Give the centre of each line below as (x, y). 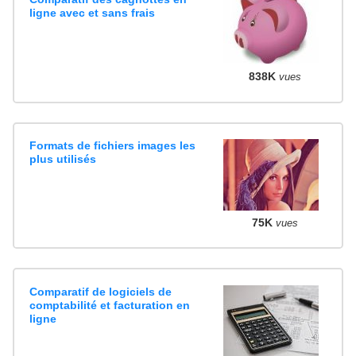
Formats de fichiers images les (113, 145)
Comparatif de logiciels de (101, 291)
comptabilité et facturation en (110, 305)
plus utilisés (63, 159)
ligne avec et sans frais (93, 13)
